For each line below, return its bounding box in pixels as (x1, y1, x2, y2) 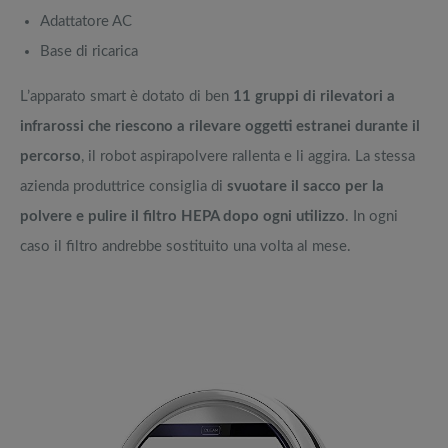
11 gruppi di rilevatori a (233, 88, 395, 104)
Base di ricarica (40, 43, 138, 59)
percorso (20, 148, 81, 164)
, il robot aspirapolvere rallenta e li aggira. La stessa (81, 148, 415, 164)
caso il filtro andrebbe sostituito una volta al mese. (20, 238, 351, 254)
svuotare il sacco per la (227, 178, 384, 194)
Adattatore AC (40, 13, 132, 29)
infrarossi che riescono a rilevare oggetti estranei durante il (20, 118, 420, 134)
